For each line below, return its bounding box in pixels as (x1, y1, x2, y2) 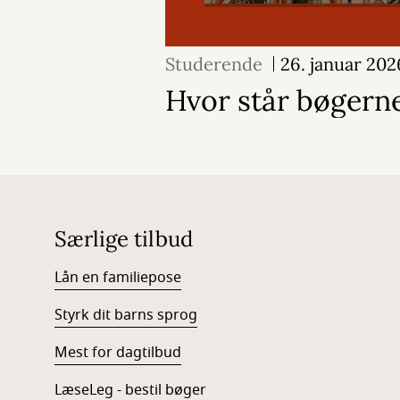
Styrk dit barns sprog (54, 304, 197, 326)
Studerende (165, 53, 262, 75)
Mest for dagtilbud (54, 342, 181, 363)
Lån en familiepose (54, 267, 181, 288)
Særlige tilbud (54, 225, 193, 253)
